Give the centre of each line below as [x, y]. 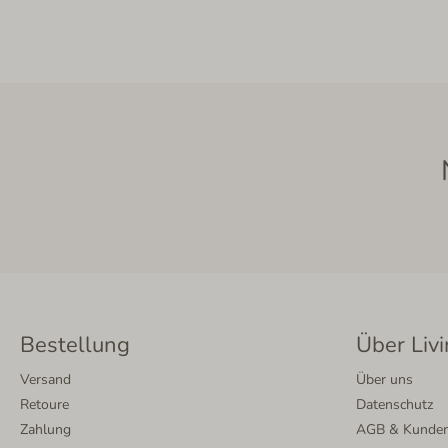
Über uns [384, 379]
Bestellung [75, 345]
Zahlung [45, 429]
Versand [45, 379]
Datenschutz [394, 404]
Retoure [44, 404]
